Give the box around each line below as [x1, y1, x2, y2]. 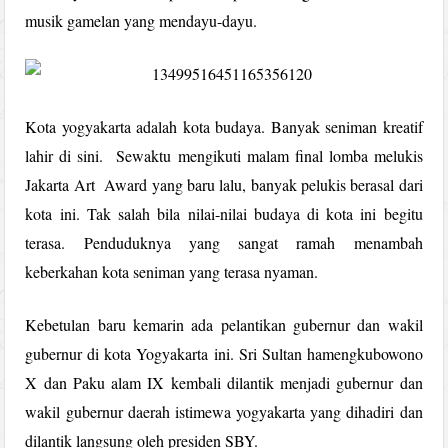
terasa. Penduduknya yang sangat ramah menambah [25, 231, 423, 253]
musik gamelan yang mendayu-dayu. [25, 9, 258, 31]
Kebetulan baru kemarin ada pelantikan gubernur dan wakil [25, 313, 423, 335]
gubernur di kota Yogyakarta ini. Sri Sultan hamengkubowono [25, 342, 423, 364]
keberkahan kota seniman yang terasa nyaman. [25, 260, 319, 282]
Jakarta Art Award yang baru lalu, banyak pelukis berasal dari [25, 173, 423, 195]
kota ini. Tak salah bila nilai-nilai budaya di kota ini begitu [25, 202, 423, 224]
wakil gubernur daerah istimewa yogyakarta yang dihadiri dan [25, 400, 423, 422]
